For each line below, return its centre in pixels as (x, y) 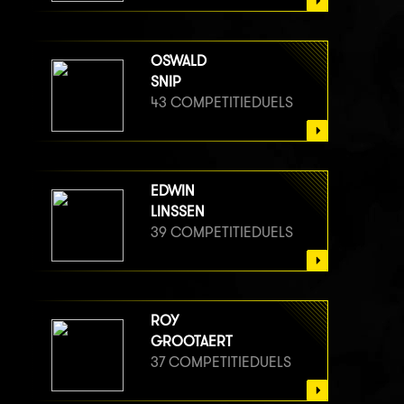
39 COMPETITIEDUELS (222, 233)
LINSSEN (178, 212)
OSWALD (179, 61)
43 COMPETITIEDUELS (222, 103)
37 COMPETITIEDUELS (221, 363)
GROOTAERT (192, 342)
